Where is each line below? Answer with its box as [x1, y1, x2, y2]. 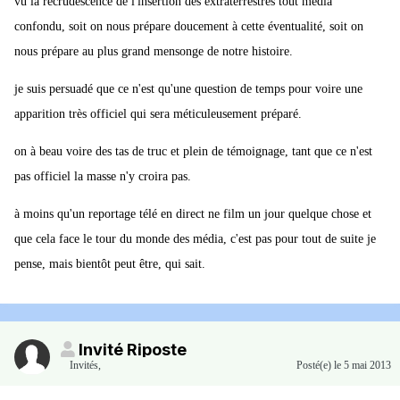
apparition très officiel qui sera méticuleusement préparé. [14, 107, 302, 121]
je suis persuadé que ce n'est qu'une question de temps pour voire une [14, 82, 362, 96]
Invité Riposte [79, 340, 187, 360]
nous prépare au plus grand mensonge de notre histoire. [14, 45, 293, 59]
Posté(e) [296, 359, 334, 372]
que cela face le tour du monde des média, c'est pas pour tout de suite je [14, 232, 376, 246]
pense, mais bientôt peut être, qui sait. [14, 257, 205, 271]
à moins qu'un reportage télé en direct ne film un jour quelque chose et [14, 207, 371, 221]
